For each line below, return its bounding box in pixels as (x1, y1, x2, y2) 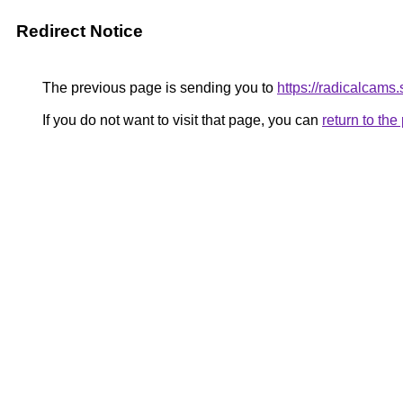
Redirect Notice (16, 22, 143, 40)
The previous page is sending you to (39, 80, 277, 95)
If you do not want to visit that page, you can (39, 112, 322, 128)
